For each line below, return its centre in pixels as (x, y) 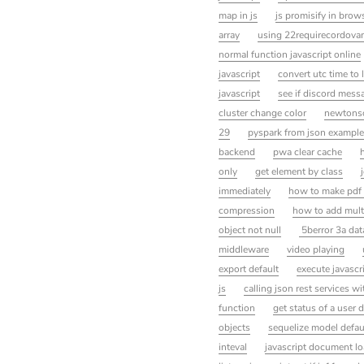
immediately (244, 191)
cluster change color (262, 113)
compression (246, 210)
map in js (238, 15)
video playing (315, 249)
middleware (243, 249)
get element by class (299, 171)
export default (248, 269)
